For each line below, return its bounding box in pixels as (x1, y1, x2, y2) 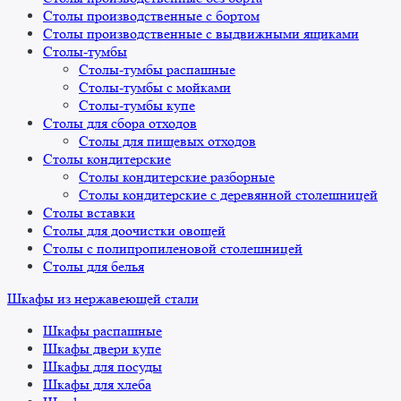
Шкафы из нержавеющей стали (7, 290, 199, 308)
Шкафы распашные (43, 322, 162, 340)
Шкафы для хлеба (43, 376, 151, 394)
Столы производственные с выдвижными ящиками (43, 25, 359, 43)
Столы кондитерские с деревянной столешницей (79, 186, 378, 204)
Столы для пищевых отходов (79, 132, 256, 150)
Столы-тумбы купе (79, 97, 195, 115)
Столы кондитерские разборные (79, 168, 275, 186)
